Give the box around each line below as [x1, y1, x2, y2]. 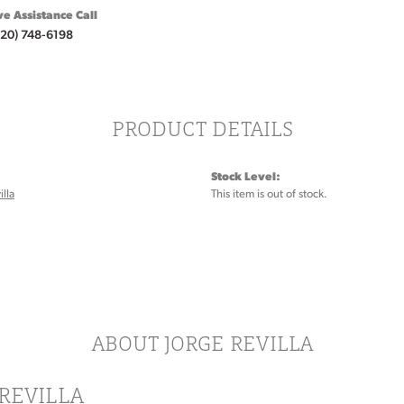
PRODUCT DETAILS [111, 116, 293, 141]
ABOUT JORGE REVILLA [91, 331, 313, 355]
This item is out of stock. [211, 186, 327, 200]
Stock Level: [211, 168, 280, 183]
